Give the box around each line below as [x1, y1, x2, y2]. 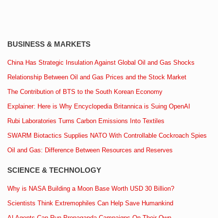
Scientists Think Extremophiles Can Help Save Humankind [7, 199, 173, 207]
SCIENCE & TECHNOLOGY [7, 165, 101, 174]
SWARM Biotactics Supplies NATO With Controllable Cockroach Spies [7, 131, 207, 139]
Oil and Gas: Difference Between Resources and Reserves [7, 146, 173, 154]
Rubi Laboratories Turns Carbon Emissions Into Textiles [7, 117, 164, 125]
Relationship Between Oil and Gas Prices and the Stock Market [7, 73, 186, 81]
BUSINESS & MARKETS [7, 39, 91, 48]
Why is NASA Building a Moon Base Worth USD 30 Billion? [7, 184, 174, 192]
